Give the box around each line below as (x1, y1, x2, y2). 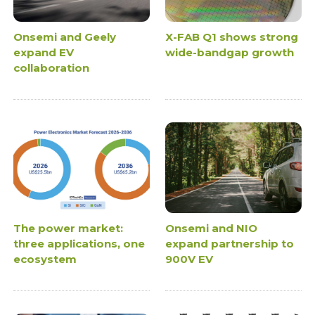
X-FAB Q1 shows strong (165, 30, 298, 44)
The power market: (13, 221, 124, 235)
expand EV (13, 45, 75, 59)
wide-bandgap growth (165, 45, 294, 59)
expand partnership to (165, 236, 294, 250)
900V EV (165, 252, 213, 266)
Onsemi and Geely (13, 30, 117, 44)
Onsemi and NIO (165, 221, 257, 235)
